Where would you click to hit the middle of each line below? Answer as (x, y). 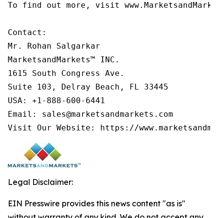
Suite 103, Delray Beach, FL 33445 (88, 87)
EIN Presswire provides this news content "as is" (97, 203)
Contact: (27, 32)
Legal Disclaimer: (40, 182)
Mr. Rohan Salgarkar (54, 46)
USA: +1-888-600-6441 (56, 100)
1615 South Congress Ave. (66, 73)
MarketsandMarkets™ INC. (64, 60)
